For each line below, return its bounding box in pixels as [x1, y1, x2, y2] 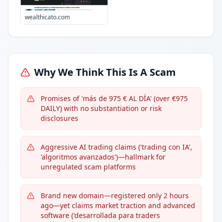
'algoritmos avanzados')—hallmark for [41, 152, 166, 162]
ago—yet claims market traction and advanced [41, 201, 195, 210]
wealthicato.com [25, 13, 70, 21]
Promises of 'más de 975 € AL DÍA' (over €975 [41, 94, 188, 103]
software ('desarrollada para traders [41, 211, 160, 220]
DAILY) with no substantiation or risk [41, 104, 162, 113]
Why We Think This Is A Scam [34, 65, 176, 79]
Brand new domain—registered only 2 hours [41, 191, 189, 200]
